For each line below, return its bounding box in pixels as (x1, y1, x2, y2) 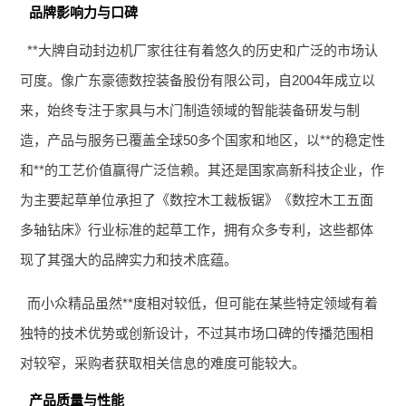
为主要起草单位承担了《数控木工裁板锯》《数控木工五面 (20, 191, 374, 208)
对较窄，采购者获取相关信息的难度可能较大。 (20, 354, 306, 371)
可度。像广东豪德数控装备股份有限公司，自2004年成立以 (20, 72, 376, 88)
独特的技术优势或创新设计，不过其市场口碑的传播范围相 (20, 324, 374, 341)
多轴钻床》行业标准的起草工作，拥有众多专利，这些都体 (20, 221, 374, 237)
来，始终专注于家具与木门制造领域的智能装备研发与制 (20, 101, 361, 118)
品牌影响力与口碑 (29, 4, 139, 20)
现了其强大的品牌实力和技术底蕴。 (20, 251, 238, 267)
